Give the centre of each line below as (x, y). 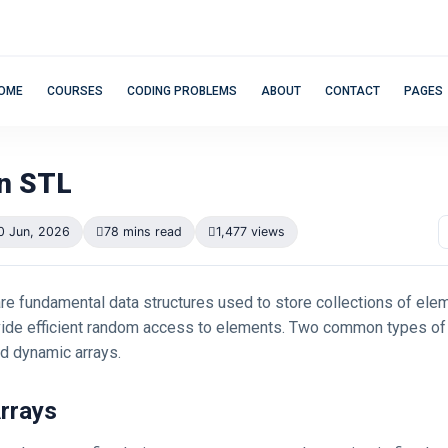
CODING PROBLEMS (182, 91)
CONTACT (352, 91)
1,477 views (250, 231)
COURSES (75, 91)
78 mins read (143, 231)
